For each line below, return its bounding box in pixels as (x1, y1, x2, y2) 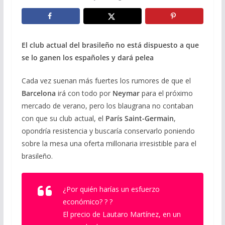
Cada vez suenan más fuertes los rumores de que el (21, 75, 191, 85)
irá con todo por (55, 88, 113, 98)
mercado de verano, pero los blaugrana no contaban (21, 100, 193, 110)
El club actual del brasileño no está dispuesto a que (21, 40, 199, 50)
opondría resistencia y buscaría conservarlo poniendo (21, 126, 195, 136)
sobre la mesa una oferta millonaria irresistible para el (21, 138, 196, 148)
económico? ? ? (62, 196, 113, 206)
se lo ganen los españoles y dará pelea (21, 52, 154, 62)
